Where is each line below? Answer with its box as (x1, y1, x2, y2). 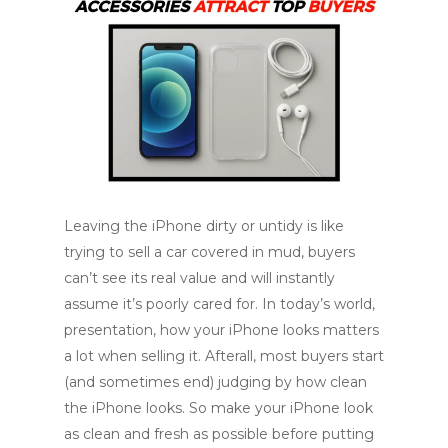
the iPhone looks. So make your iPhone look (64, 398, 373, 417)
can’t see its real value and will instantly (64, 268, 335, 287)
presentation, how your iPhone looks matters (64, 320, 379, 339)
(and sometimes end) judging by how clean (64, 372, 367, 391)
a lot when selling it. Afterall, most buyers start (64, 346, 384, 365)
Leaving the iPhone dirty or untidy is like (64, 216, 344, 235)
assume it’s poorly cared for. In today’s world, (64, 294, 375, 313)
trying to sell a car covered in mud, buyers (64, 242, 355, 261)
